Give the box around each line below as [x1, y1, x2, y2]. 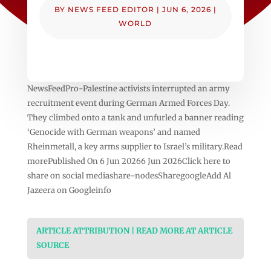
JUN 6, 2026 [162, 4, 211, 14]
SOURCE [36, 240, 69, 250]
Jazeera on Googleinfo [27, 184, 111, 195]
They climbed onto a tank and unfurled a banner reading [27, 112, 244, 123]
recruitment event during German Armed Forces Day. [27, 97, 230, 108]
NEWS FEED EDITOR [67, 4, 154, 14]
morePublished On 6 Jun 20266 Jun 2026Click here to [27, 155, 230, 166]
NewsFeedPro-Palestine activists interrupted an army [27, 83, 230, 94]
